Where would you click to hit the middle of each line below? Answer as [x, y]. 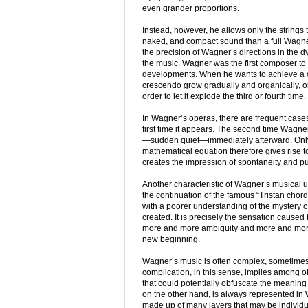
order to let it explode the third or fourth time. [224, 97]
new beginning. [171, 240]
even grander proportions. [191, 9]
